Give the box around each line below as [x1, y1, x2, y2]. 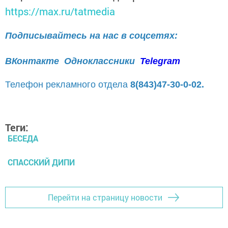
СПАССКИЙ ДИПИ [8, 156, 75, 167]
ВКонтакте [5, 55, 59, 66]
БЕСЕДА [8, 132, 38, 144]
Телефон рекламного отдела [5, 79, 130, 90]
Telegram [140, 55, 180, 66]
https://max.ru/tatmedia [5, 4, 115, 18]
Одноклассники [64, 55, 137, 66]
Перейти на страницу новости [48, 192, 162, 203]
